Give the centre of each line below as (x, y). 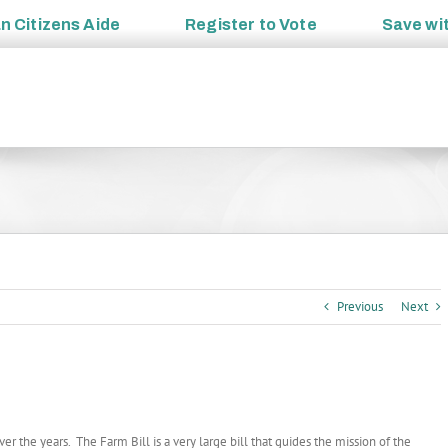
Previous (360, 306)
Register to (232, 24)
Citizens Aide (67, 24)
